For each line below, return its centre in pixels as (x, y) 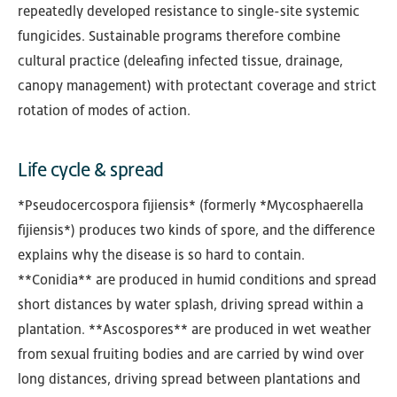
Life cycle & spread (91, 170)
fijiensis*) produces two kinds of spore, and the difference (196, 230)
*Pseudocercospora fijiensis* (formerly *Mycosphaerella (191, 206)
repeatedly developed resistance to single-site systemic (189, 12)
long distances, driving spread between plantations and (189, 379)
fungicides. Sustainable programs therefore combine (179, 36)
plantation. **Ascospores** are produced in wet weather (195, 330)
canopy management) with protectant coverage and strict (197, 86)
